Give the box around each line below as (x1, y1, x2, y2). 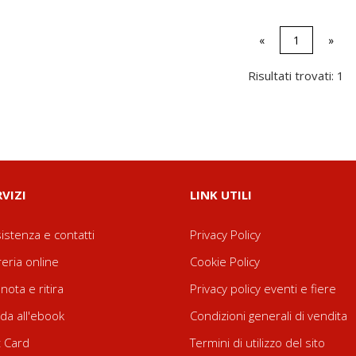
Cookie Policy (190, 253, 260, 269)
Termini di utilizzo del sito (190, 334, 325, 350)
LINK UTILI (190, 186, 252, 203)
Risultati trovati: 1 (248, 67, 345, 83)
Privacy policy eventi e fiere (190, 280, 336, 296)
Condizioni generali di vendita (190, 307, 347, 323)
